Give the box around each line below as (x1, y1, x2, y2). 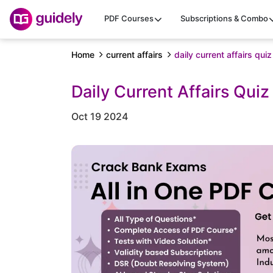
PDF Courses (104, 13, 154, 24)
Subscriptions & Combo (180, 13, 268, 24)
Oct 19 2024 (71, 110, 128, 122)
